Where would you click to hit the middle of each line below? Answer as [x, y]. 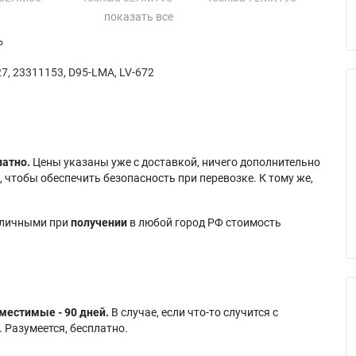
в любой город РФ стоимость [204, 222]
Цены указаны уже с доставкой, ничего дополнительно [175, 162]
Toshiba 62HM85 [124, 13]
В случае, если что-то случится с [193, 312]
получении [99, 222]
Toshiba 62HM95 [124, 29]
